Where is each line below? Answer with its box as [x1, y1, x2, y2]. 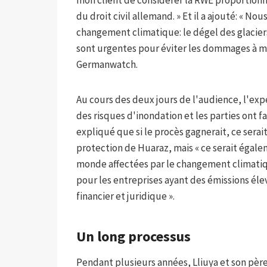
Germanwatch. [76, 57, 138, 71]
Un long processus [76, 226, 191, 246]
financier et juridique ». [76, 189, 175, 203]
